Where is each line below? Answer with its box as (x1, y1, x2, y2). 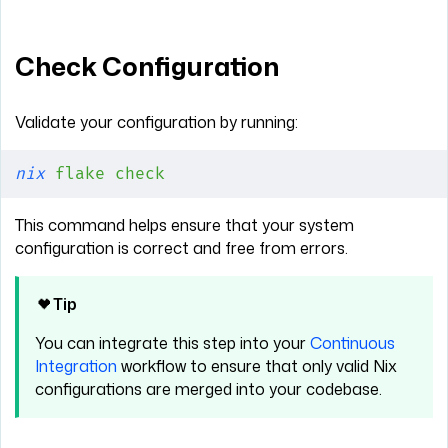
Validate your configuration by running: (15, 110, 298, 133)
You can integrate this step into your (35, 331, 310, 354)
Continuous (310, 331, 395, 354)
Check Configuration (15, 48, 279, 85)
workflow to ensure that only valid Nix (117, 354, 397, 377)
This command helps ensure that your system (15, 213, 354, 236)
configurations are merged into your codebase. (35, 377, 382, 400)
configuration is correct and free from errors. (15, 236, 348, 259)
